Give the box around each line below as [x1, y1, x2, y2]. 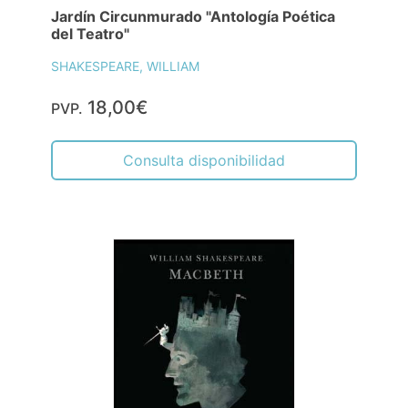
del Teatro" [51, 24, 129, 43]
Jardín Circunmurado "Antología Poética [51, 6, 335, 25]
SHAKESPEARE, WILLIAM [51, 57, 199, 74]
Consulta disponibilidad [123, 150, 285, 169]
